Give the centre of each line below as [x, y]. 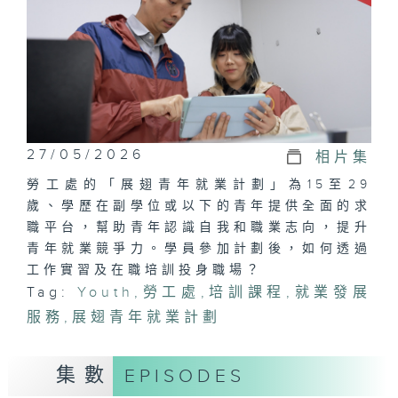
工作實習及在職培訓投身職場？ [145, 270]
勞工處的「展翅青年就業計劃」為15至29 [199, 184]
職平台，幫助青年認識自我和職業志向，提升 [199, 227]
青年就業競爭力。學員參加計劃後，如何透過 [199, 248]
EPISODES [184, 376]
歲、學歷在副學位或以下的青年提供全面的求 [199, 206]
